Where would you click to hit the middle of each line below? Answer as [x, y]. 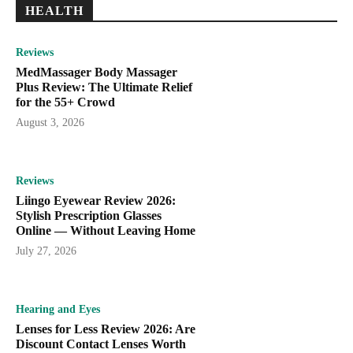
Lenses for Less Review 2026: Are [106, 329]
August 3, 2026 [50, 123]
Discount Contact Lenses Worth [101, 344]
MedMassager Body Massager [97, 72]
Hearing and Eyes [58, 309]
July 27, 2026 [46, 251]
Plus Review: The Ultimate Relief [104, 87]
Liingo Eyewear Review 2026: [96, 200]
